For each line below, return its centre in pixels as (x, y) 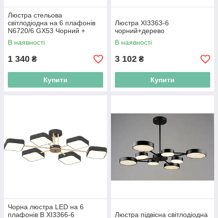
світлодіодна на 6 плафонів (52, 23)
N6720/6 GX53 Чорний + (46, 31)
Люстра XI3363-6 (142, 23)
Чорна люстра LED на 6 (46, 207)
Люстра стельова (35, 15)
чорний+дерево (140, 31)
